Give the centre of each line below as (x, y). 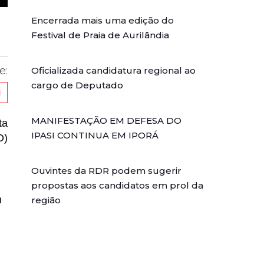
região (46, 200)
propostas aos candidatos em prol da (118, 185)
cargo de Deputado (77, 85)
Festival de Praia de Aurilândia (100, 35)
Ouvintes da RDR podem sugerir (107, 170)
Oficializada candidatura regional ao (114, 70)
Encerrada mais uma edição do (103, 20)
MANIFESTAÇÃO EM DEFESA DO (107, 120)
